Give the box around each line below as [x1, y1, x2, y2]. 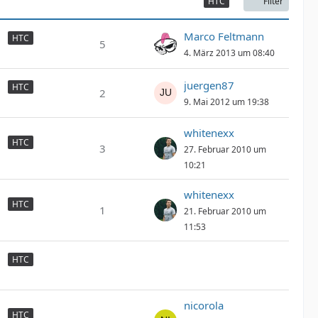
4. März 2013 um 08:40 [184, 47, 275, 59]
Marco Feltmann [184, 29, 264, 43]
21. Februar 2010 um [184, 205, 266, 217]
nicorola [184, 298, 224, 312]
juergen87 [184, 78, 234, 92]
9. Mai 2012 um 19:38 [184, 96, 269, 108]
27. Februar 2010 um [184, 143, 266, 155]
